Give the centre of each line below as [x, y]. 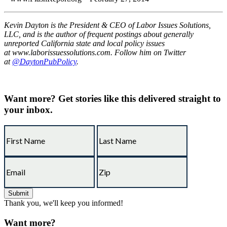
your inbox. [28, 110]
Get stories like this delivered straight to [138, 99]
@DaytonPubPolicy [44, 62]
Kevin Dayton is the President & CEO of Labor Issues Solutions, [107, 25]
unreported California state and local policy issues [84, 44]
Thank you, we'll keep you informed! [64, 203]
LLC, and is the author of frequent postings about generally [99, 34]
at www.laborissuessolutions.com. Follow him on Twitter [95, 53]
